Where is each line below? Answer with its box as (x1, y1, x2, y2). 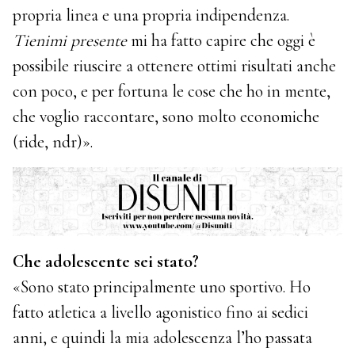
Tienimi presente (13, 30, 128, 52)
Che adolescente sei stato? (13, 251, 200, 273)
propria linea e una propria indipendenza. (13, 5, 290, 26)
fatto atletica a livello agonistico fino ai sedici (13, 302, 309, 323)
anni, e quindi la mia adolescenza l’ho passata (13, 327, 313, 349)
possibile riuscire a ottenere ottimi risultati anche (13, 55, 337, 77)
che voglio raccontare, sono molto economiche (13, 106, 320, 128)
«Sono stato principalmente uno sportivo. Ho (13, 277, 311, 298)
